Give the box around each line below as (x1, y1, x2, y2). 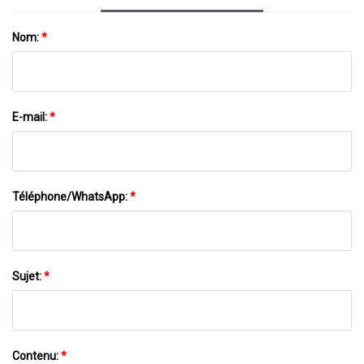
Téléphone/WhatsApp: (12, 189, 130, 203)
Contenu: (12, 349, 61, 362)
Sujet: (12, 269, 44, 283)
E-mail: (12, 110, 50, 123)
